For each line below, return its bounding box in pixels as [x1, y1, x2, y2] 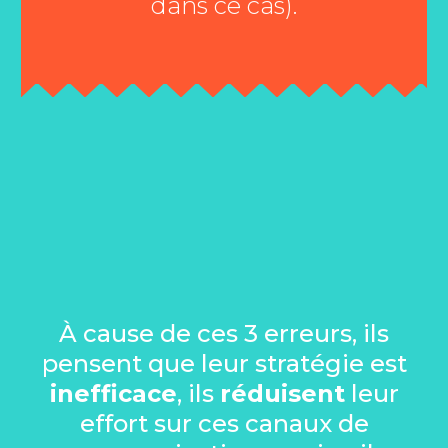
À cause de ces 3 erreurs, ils [59, 318, 389, 348]
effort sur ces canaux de [79, 408, 369, 438]
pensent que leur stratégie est [41, 348, 407, 378]
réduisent [219, 378, 345, 408]
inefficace [49, 378, 177, 408]
